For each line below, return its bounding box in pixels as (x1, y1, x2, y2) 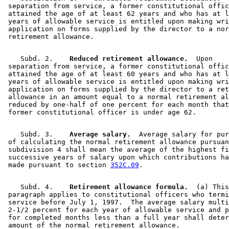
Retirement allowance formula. (61, 183, 188, 191)
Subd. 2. (4, 55, 61, 63)
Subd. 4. (4, 183, 61, 191)
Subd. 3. (4, 130, 61, 139)
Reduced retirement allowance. (61, 55, 188, 63)
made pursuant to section (4, 161, 110, 169)
